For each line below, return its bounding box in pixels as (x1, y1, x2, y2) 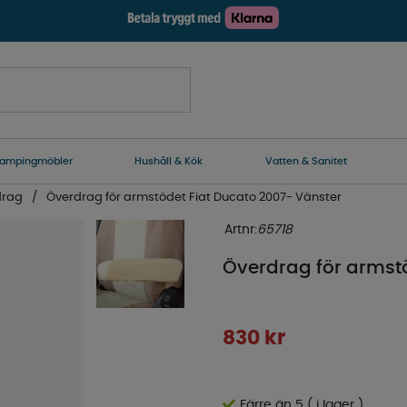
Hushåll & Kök (134, 156, 203, 167)
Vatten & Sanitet (264, 156, 347, 167)
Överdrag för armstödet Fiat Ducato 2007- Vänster (46, 192, 342, 203)
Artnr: (224, 223, 257, 236)
